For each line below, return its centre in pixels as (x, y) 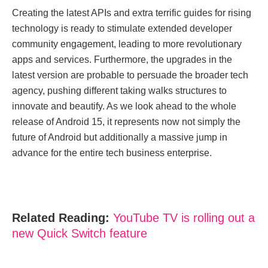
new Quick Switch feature (80, 233)
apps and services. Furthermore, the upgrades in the (122, 59)
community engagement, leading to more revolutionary (127, 44)
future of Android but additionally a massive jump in (120, 137)
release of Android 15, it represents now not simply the (126, 121)
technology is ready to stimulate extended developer (122, 28)
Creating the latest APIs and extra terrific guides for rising (132, 13)
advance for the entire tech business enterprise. (112, 153)
